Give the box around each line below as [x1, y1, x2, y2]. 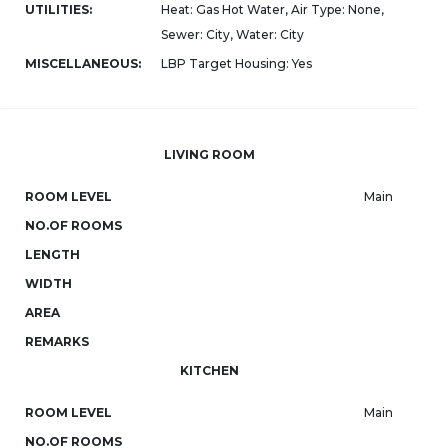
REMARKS [25, 334, 89, 349]
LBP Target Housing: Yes [161, 56, 312, 71]
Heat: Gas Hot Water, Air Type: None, [161, 2, 384, 17]
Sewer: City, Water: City [161, 27, 304, 42]
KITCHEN [179, 363, 239, 378]
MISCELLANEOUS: [25, 56, 141, 71]
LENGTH [25, 247, 80, 262]
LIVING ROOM [163, 147, 255, 162]
